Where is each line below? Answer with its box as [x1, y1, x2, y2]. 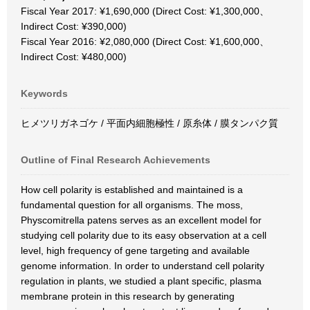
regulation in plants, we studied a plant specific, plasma [21, 275, 262, 286]
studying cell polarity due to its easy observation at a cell [21, 230, 266, 241]
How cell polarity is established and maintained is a [21, 184, 243, 195]
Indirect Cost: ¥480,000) [21, 51, 127, 62]
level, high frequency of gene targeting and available [21, 245, 250, 256]
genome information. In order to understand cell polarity [21, 260, 264, 271]
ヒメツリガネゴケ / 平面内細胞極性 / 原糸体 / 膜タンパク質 [21, 118, 278, 129]
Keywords [21, 88, 68, 99]
